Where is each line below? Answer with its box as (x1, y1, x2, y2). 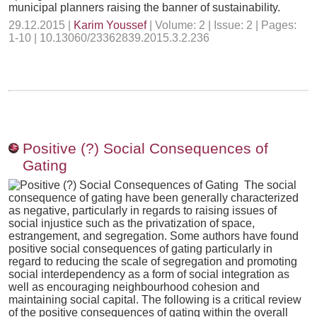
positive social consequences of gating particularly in (8, 243, 272, 255)
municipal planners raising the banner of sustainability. (8, 1, 280, 13)
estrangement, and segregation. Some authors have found (8, 230, 299, 242)
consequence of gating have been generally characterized (8, 192, 299, 204)
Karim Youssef (74, 19, 146, 31)
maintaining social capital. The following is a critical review (8, 294, 301, 306)
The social (244, 179, 296, 191)
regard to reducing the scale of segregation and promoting (8, 255, 297, 267)
